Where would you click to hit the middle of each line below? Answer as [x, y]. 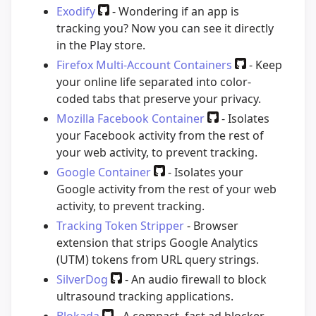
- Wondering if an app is [174, 12]
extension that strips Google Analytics [157, 243]
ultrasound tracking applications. [145, 297]
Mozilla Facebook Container [130, 119]
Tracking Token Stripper [120, 226]
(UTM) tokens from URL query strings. [158, 260]
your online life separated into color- [154, 82]
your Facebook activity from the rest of [160, 136]
